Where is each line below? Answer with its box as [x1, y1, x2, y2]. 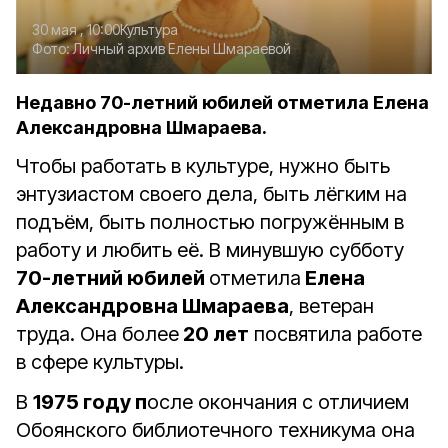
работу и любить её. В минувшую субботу [16, 238, 404, 262]
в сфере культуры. [16, 350, 184, 374]
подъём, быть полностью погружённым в [16, 210, 404, 234]
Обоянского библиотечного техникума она [16, 418, 415, 442]
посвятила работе [249, 322, 422, 346]
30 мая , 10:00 [32, 21, 120, 38]
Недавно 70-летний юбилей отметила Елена [16, 92, 429, 113]
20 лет [179, 322, 249, 346]
